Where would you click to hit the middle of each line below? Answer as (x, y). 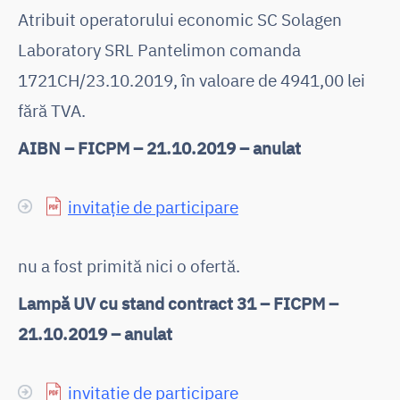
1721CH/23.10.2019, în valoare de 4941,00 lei (192, 79)
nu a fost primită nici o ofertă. (129, 265)
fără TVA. (52, 110)
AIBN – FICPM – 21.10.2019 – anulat (159, 147)
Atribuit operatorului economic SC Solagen (180, 19)
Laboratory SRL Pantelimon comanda (159, 49)
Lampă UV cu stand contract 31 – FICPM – (178, 303)
